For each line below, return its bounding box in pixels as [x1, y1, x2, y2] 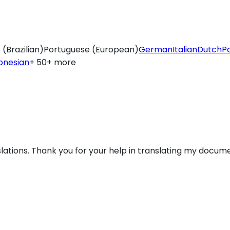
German [139, 44, 172, 56]
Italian [172, 44, 197, 56]
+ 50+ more [29, 56, 76, 69]
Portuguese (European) [44, 44, 139, 56]
